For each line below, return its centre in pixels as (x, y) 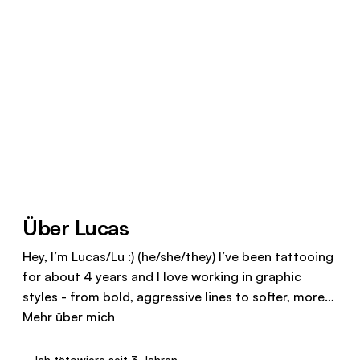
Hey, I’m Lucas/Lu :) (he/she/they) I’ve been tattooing (178, 257)
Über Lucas (76, 228)
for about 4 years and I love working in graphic (162, 277)
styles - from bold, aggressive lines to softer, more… (178, 297)
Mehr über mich (69, 317)
